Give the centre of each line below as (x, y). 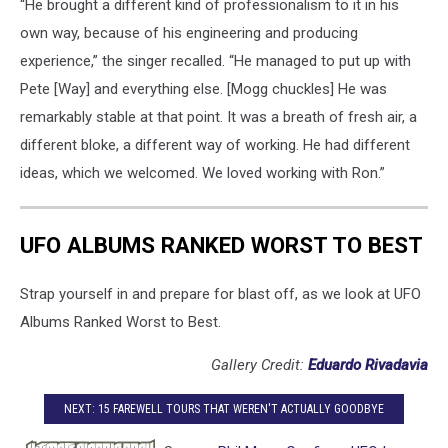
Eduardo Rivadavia (368, 365)
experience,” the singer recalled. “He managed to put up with (215, 61)
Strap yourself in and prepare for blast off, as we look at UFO (220, 294)
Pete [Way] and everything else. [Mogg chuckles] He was (203, 89)
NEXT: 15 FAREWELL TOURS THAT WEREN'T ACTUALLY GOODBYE (224, 408)
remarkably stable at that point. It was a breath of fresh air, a (218, 117)
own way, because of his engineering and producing (189, 33)
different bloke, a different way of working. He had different (215, 145)
